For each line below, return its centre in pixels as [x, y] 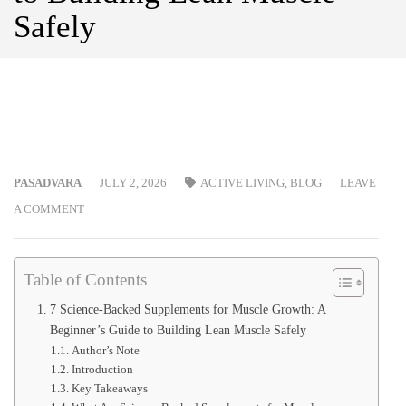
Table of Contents [85, 279]
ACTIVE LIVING [242, 182]
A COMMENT [49, 208]
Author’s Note [105, 350]
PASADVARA [48, 182]
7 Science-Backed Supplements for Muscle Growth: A [187, 309]
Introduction [102, 369]
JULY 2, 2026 [133, 182]
